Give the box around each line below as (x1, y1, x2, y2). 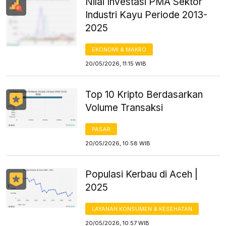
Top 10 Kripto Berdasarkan (85, 88, 203, 100)
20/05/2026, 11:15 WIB (85, 60, 147, 67)
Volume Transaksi (85, 101, 163, 114)
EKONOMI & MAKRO (92, 45, 147, 53)
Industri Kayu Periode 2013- (85, 9, 208, 21)
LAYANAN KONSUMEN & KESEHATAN (92, 205, 193, 212)
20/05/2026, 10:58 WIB (85, 139, 151, 147)
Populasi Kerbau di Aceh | (85, 168, 198, 180)
